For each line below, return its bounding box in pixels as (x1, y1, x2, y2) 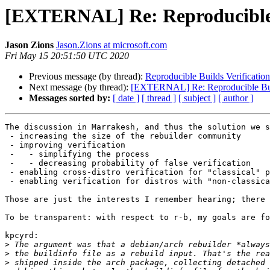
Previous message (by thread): (29, 71, 145, 82)
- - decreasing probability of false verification (5, 159, 251, 168)
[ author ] (218, 93, 253, 104)
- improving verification (5, 140, 125, 150)
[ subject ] (178, 93, 216, 104)
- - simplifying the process (5, 149, 149, 159)
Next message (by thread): (29, 82, 131, 93)
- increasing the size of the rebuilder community (5, 131, 241, 141)
